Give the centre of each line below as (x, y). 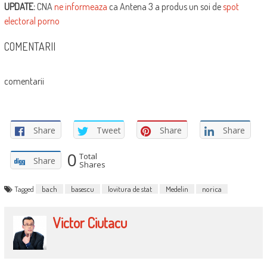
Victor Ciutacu (90, 223)
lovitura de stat (130, 189)
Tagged (25, 189)
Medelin (177, 189)
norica (212, 189)
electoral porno (32, 21)
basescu (82, 189)
